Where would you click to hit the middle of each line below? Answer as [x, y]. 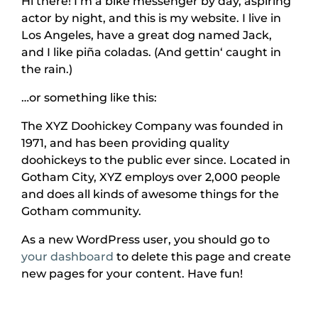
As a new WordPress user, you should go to [146, 240]
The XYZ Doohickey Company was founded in [152, 126]
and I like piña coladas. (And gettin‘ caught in [151, 52]
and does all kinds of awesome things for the [150, 194]
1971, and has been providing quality [125, 143]
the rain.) [47, 69]
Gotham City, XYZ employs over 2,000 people [151, 177]
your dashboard [67, 257]
